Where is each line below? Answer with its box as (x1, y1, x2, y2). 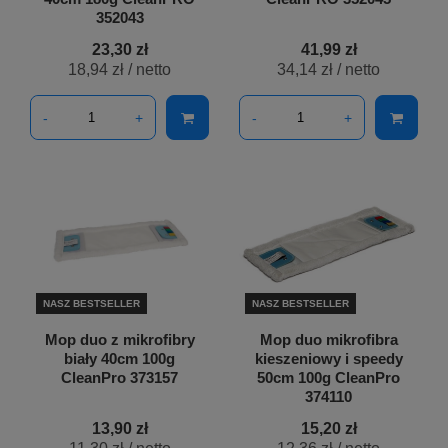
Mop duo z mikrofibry (44, 331, 195, 349)
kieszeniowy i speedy (254, 350, 403, 368)
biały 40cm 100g (64, 350, 175, 368)
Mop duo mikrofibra (259, 331, 398, 349)
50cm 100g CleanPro (257, 369, 400, 387)
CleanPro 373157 (61, 369, 178, 387)
